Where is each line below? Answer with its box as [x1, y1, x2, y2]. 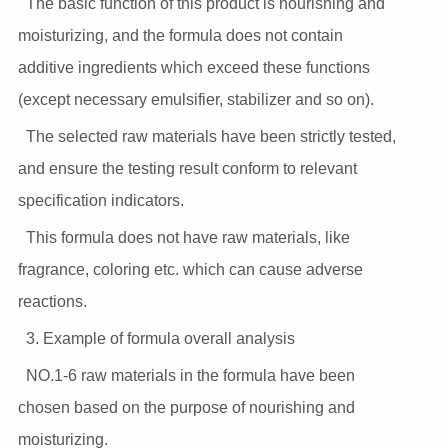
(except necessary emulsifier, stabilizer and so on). [17, 91, 374, 109]
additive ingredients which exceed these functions [17, 59, 370, 77]
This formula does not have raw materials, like [25, 229, 350, 247]
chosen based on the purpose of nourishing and [17, 399, 355, 417]
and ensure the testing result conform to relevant [17, 160, 357, 178]
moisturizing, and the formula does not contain [17, 27, 343, 45]
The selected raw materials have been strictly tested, [25, 128, 396, 146]
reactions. [17, 293, 87, 311]
